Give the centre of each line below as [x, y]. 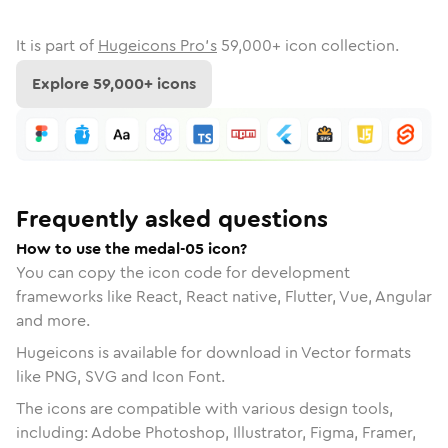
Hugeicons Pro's [157, 45]
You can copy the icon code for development [183, 272]
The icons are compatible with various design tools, [204, 408]
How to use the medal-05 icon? [131, 248]
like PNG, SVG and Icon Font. [120, 376]
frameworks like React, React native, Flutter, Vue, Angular [224, 296]
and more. [53, 320]
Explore [62, 83]
